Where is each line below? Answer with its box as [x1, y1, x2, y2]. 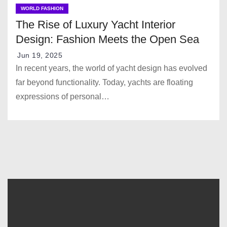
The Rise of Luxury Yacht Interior [16, 18, 175, 31]
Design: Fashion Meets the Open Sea [16, 32, 199, 46]
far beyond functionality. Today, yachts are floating [16, 78, 193, 87]
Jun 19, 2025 [17, 51, 62, 59]
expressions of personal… [16, 92, 109, 101]
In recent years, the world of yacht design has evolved [16, 63, 207, 72]
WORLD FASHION [21, 5, 63, 11]
